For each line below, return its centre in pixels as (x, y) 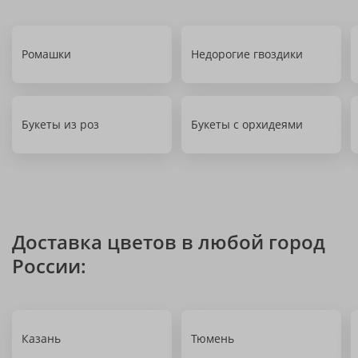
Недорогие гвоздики (247, 54)
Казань (41, 338)
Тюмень (213, 338)
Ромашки (46, 54)
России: (49, 266)
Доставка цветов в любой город (169, 242)
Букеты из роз (60, 124)
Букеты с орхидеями (247, 124)
